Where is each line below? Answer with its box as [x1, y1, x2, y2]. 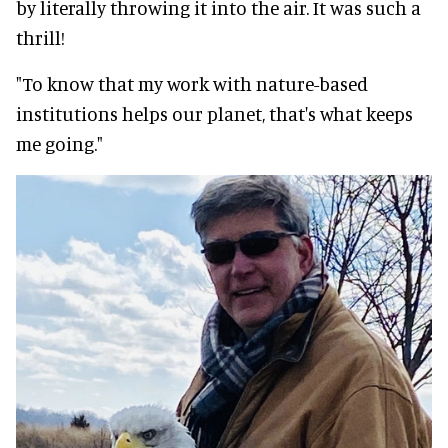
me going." [16, 131, 103, 155]
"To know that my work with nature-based [16, 71, 368, 95]
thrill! [16, 25, 65, 49]
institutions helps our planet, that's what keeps [16, 101, 413, 125]
